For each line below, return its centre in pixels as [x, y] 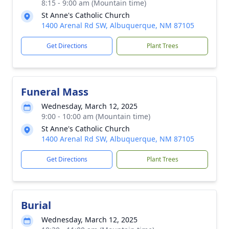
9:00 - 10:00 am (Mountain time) [96, 116]
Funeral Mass [55, 92]
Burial [36, 205]
